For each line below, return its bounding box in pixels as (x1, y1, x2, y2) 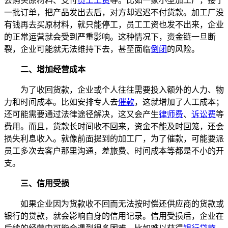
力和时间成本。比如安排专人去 (4, 97, 118, 106)
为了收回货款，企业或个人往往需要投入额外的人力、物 (20, 85, 224, 94)
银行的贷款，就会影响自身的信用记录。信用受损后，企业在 (4, 211, 224, 220)
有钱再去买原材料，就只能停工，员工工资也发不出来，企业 (4, 20, 224, 29)
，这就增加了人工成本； (134, 97, 224, 106)
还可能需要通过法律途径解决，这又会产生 (4, 109, 159, 119)
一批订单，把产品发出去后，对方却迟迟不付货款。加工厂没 (4, 8, 224, 17)
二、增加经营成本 (20, 65, 85, 74)
